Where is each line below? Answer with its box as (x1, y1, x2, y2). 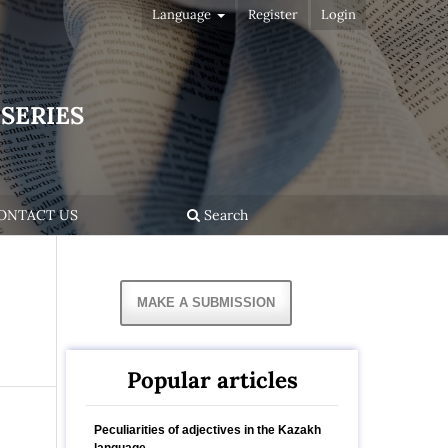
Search (199, 205, 248, 224)
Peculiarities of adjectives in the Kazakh (94, 422, 321, 437)
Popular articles (126, 364, 298, 394)
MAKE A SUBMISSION (137, 294, 275, 310)
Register (248, 5, 299, 23)
